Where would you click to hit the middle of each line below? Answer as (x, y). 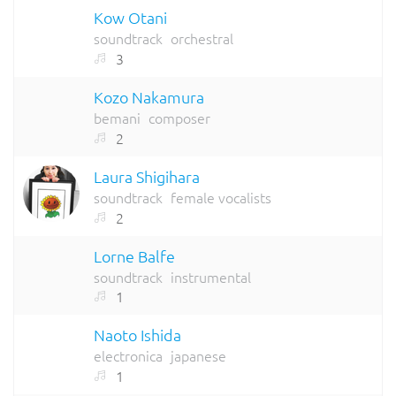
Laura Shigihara (147, 176)
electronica (128, 356)
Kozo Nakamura (149, 96)
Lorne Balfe (134, 255)
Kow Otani (130, 18)
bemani (117, 117)
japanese (198, 356)
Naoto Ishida (137, 335)
